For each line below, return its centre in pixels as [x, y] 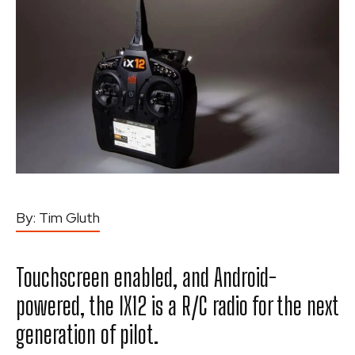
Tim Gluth [69, 217]
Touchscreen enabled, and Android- [146, 277]
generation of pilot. [87, 334]
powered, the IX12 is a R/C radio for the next [177, 306]
